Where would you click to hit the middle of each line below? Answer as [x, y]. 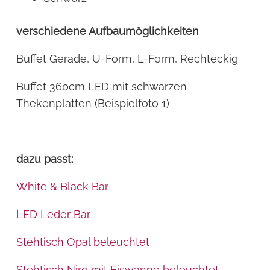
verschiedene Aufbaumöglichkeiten [109, 31]
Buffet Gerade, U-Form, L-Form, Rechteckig [127, 59]
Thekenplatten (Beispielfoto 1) [93, 104]
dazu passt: [45, 159]
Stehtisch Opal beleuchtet [83, 242]
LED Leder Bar [53, 215]
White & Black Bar [62, 187]
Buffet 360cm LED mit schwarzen [102, 87]
